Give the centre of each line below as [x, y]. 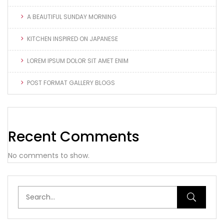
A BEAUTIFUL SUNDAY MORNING [72, 17]
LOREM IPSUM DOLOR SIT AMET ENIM [78, 61]
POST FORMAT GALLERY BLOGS [71, 83]
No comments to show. [49, 156]
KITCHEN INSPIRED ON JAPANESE [72, 39]
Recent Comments [74, 137]
